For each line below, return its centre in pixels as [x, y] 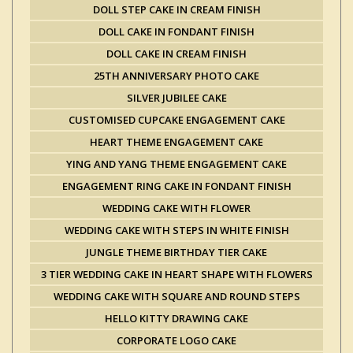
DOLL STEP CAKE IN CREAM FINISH [176, 9]
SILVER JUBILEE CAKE [176, 98]
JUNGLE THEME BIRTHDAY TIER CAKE [176, 252]
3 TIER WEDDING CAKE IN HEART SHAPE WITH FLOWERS [176, 274]
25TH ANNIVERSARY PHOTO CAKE [176, 76]
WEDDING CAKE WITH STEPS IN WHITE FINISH [176, 230]
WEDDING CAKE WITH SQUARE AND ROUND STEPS [176, 296]
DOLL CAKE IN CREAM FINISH [176, 54]
